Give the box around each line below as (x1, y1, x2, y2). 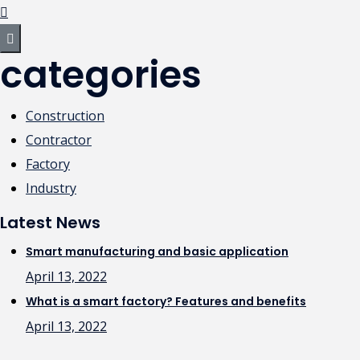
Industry (26, 179, 76, 197)
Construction (26, 107, 104, 125)
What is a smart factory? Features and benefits (26, 293, 306, 309)
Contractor (26, 131, 92, 149)
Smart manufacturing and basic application (26, 243, 288, 260)
